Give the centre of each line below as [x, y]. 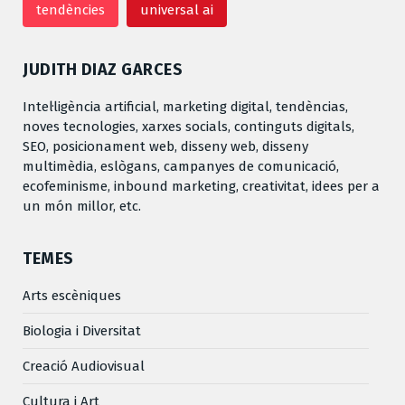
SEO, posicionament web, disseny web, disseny [165, 146]
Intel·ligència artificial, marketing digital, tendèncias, [185, 106]
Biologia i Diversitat [82, 330]
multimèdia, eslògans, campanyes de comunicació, [181, 166]
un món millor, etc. [82, 206]
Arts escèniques [72, 295]
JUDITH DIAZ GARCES [103, 69]
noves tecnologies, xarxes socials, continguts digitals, [188, 126]
